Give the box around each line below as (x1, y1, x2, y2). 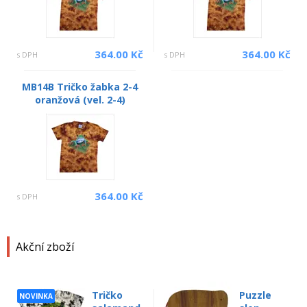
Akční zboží (16, 238, 74, 254)
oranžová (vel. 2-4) (34, 93, 125, 106)
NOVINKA (19, 291, 53, 301)
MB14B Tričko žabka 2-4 (22, 79, 138, 93)
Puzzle (239, 288, 271, 302)
